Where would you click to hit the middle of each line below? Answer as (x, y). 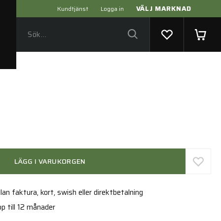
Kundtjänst (73, 9)
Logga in (112, 9)
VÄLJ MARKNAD (164, 8)
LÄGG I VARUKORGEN (50, 161)
